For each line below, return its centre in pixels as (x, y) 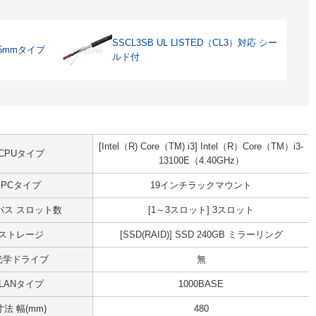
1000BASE (201, 284)
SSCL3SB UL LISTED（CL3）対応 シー (194, 43)
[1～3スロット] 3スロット (201, 210)
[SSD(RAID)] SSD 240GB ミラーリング (201, 235)
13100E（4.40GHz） (201, 160)
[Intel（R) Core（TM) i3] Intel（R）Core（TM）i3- (201, 146)
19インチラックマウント (201, 185)
